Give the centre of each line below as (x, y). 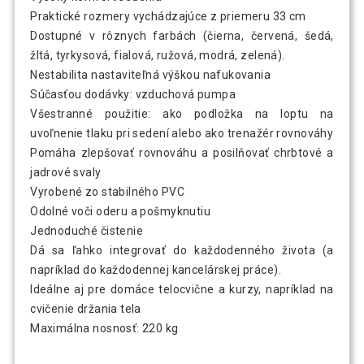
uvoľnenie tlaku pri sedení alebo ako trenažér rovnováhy (182, 134)
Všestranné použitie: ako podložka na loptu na (182, 114)
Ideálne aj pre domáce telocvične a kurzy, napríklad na (182, 290)
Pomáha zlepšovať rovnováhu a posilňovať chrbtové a (182, 153)
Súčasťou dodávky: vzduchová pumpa (133, 95)
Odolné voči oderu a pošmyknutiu (121, 212)
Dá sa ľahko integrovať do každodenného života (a (182, 251)
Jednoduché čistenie (87, 231)
